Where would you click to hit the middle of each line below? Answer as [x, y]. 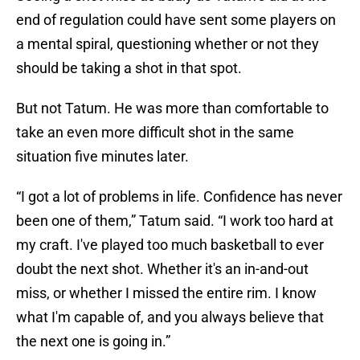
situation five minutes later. [102, 157]
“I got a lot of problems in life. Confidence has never [179, 197]
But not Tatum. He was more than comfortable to [172, 108]
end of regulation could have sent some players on [176, 20]
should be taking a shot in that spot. [129, 68]
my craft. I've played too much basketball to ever [170, 245]
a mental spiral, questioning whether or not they [168, 44]
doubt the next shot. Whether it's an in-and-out [162, 269]
